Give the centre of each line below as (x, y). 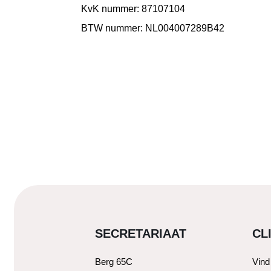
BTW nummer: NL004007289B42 (153, 28)
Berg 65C (113, 262)
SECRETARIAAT (140, 234)
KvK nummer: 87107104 (133, 8)
